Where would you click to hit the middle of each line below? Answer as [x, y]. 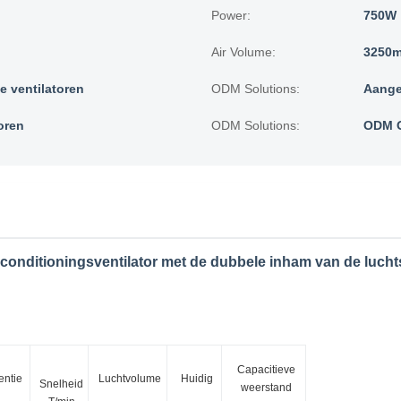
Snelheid [61, 384]
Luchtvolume [130, 379]
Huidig [196, 379]
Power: [231, 15]
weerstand [266, 388]
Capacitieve [266, 370]
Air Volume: [243, 52]
